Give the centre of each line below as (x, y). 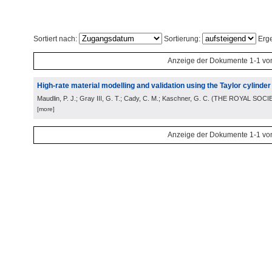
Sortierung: (182, 39)
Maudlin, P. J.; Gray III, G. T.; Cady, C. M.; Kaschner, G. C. (123, 98)
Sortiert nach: (56, 39)
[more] (46, 109)
